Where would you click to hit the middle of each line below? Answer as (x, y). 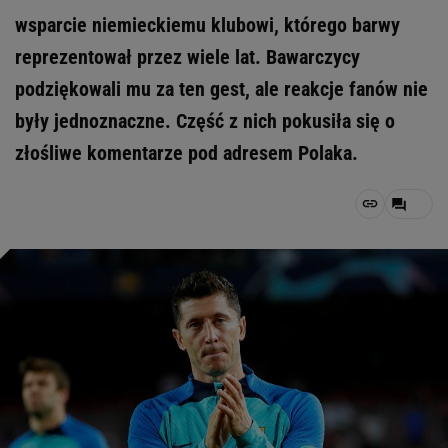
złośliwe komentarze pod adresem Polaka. (186, 153)
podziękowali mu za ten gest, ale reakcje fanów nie (221, 89)
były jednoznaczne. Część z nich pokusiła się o (205, 121)
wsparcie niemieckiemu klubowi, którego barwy (207, 25)
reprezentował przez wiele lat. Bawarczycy (187, 57)
